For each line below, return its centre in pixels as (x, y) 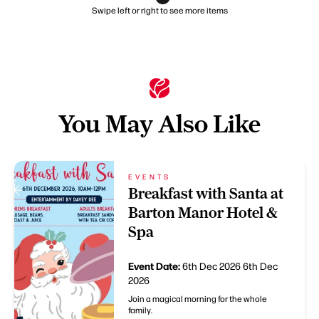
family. (140, 310)
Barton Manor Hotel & (203, 213)
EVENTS (150, 177)
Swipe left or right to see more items (159, 10)
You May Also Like (159, 124)
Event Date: (155, 266)
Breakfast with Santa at (206, 194)
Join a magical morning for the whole (198, 299)
